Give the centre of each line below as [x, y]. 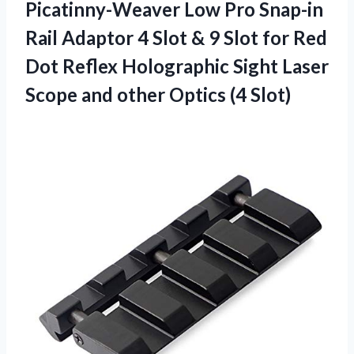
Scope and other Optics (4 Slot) [158, 95]
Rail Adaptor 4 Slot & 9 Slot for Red [176, 38]
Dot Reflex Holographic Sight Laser [177, 66]
